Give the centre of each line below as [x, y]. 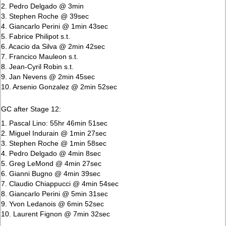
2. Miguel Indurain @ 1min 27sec [54, 133]
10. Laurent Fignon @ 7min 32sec [56, 214]
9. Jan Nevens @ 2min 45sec [48, 76]
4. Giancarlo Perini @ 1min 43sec [55, 26]
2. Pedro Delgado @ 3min [43, 6]
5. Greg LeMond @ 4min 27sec [51, 163]
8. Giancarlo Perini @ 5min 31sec [55, 193]
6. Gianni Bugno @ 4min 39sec [51, 173]
